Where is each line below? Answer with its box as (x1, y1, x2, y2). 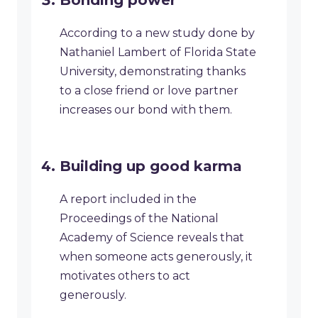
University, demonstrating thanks (60, 65, 246, 79)
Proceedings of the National (60, 212, 219, 226)
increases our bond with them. (60, 103, 232, 117)
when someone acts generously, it (60, 250, 253, 264)
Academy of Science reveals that (60, 231, 244, 245)
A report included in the (60, 192, 197, 207)
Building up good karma (60, 158, 242, 175)
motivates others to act (60, 269, 190, 283)
